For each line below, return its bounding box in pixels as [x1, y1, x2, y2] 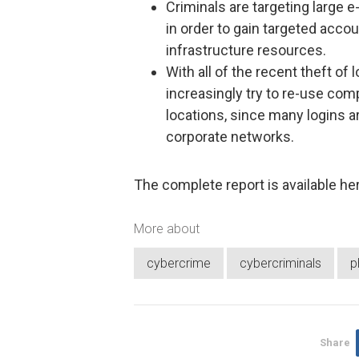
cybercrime [147, 256, 211, 272]
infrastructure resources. [166, 42, 326, 59]
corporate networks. [166, 128, 294, 146]
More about [134, 220, 200, 236]
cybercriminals [240, 256, 321, 272]
